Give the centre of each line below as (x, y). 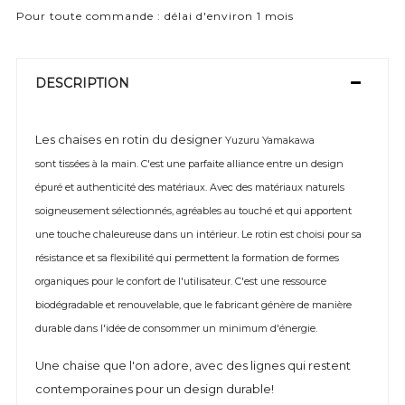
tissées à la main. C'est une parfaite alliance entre (175, 164)
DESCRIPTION (82, 83)
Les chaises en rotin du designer (130, 139)
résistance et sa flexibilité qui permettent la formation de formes (187, 258)
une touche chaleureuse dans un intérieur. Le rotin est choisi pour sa (198, 234)
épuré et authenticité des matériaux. (122, 187)
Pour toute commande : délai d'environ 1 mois (155, 16)
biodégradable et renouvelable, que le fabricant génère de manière (193, 305)
